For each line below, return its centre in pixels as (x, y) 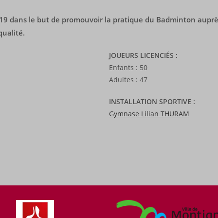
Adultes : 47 (128, 80)
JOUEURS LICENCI (137, 55)
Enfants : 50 (128, 67)
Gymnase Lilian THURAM (149, 114)
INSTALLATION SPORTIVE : (152, 101)
